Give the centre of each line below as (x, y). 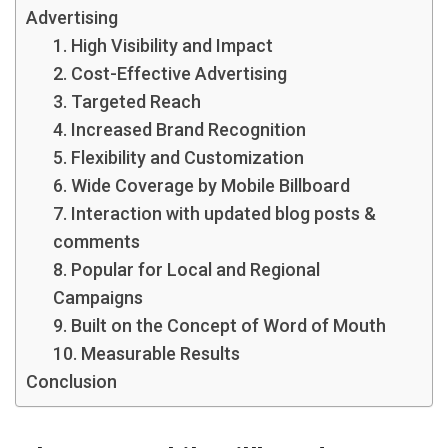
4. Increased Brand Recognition (179, 129)
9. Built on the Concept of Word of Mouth (219, 325)
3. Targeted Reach (127, 101)
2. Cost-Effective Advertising (170, 73)
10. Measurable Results (146, 353)
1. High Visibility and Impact (163, 45)
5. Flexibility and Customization (178, 157)
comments (96, 241)
